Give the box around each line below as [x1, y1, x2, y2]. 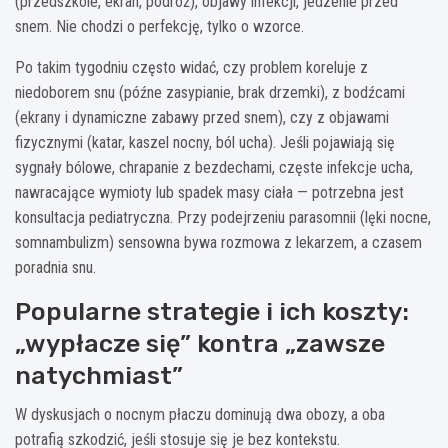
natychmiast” [15, 360, 183, 390]
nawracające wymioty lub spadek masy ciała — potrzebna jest [15, 182, 404, 202]
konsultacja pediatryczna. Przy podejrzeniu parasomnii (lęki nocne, [15, 207, 431, 227]
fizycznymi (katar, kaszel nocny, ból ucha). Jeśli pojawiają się [15, 132, 395, 152]
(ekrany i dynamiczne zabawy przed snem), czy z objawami [15, 107, 389, 127]
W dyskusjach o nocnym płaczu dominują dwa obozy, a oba [15, 404, 385, 424]
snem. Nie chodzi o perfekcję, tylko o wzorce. [15, 16, 304, 36]
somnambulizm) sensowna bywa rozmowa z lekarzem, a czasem [15, 232, 422, 252]
